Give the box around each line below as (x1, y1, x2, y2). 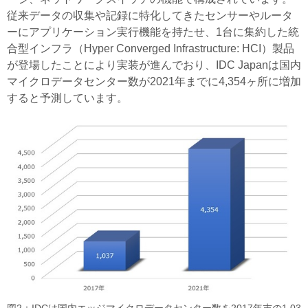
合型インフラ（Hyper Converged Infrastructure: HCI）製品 (7, 42, 294, 54)
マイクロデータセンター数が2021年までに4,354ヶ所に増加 (7, 75, 301, 87)
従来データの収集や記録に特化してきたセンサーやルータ (7, 9, 293, 21)
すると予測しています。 (7, 91, 128, 104)
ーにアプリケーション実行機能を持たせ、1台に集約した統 (7, 25, 299, 38)
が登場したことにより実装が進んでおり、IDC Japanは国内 (7, 58, 301, 71)
